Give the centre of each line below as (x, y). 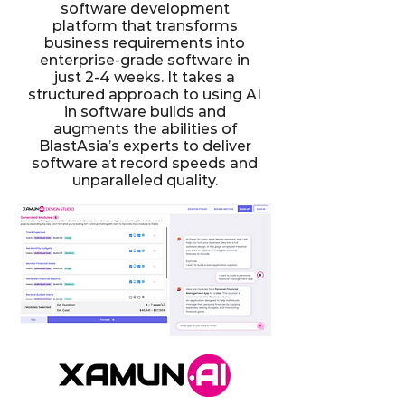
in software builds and (145, 112)
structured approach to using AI (145, 94)
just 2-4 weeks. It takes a (145, 77)
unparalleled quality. (145, 180)
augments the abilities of (145, 129)
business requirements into (145, 43)
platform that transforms (145, 26)
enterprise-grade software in (145, 60)
